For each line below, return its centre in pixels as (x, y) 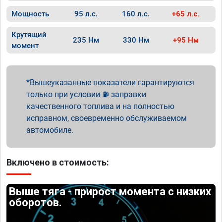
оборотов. (36, 202)
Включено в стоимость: (58, 162)
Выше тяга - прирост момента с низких (110, 192)
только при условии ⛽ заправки (86, 94)
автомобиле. (50, 130)
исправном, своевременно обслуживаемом (107, 118)
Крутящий (29, 35)
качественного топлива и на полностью (100, 106)
